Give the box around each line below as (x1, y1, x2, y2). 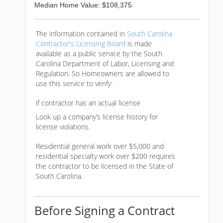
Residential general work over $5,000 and (36, 141, 164, 151)
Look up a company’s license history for (36, 112, 158, 121)
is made (125, 39, 152, 48)
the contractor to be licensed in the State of (36, 161, 173, 171)
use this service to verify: (36, 79, 112, 88)
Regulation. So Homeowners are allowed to (36, 69, 169, 78)
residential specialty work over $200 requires (36, 151, 175, 161)
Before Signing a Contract (34, 202, 175, 219)
